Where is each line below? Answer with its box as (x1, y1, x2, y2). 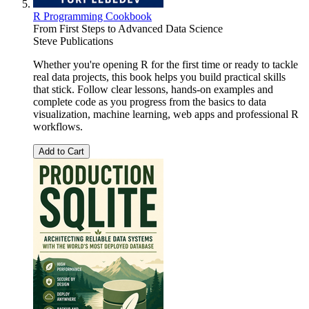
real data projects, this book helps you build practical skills (33, 70, 286, 83)
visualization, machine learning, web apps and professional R (33, 108, 299, 120)
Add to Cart (39, 146, 84, 157)
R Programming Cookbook (33, 10, 152, 22)
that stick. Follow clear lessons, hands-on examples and (33, 83, 273, 95)
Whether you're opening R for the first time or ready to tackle (33, 58, 298, 70)
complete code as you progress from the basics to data (33, 95, 266, 108)
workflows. (33, 120, 83, 132)
